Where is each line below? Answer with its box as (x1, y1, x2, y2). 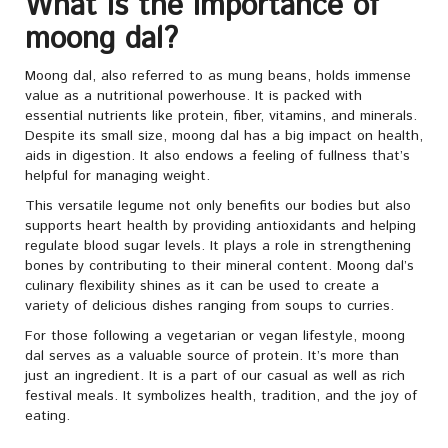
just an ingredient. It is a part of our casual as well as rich (25, 366, 405, 387)
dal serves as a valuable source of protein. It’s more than (25, 346, 399, 367)
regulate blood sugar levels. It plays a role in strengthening (25, 236, 411, 257)
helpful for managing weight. (25, 166, 210, 187)
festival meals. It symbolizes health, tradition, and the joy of (25, 386, 417, 407)
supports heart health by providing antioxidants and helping (25, 216, 416, 237)
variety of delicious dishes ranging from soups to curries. (25, 296, 394, 317)
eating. (25, 406, 70, 427)
